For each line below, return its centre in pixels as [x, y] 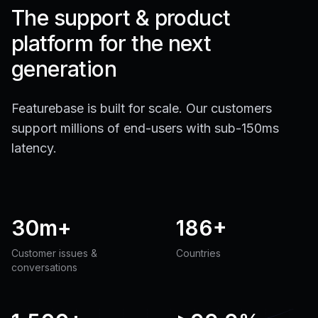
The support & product [121, 17]
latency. [34, 148]
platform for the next [111, 43]
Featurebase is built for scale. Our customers [142, 108]
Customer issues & [54, 253]
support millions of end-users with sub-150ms [145, 128]
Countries [198, 253]
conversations [44, 267]
